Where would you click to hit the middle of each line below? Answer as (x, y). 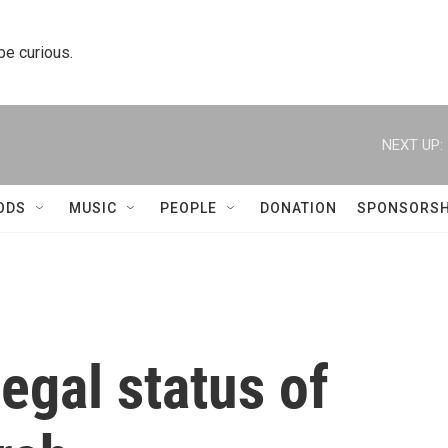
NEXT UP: (412, 144)
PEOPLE (188, 208)
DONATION (298, 208)
